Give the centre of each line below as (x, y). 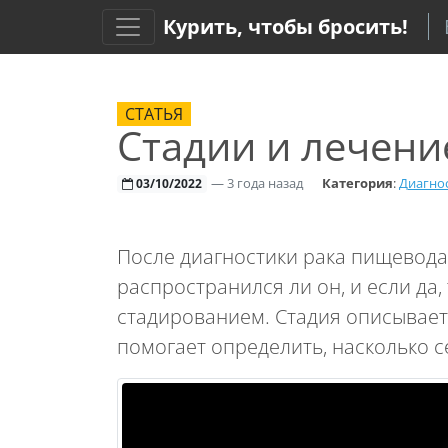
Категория (357, 183)
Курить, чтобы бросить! (285, 26)
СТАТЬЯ (154, 114)
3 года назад (264, 183)
